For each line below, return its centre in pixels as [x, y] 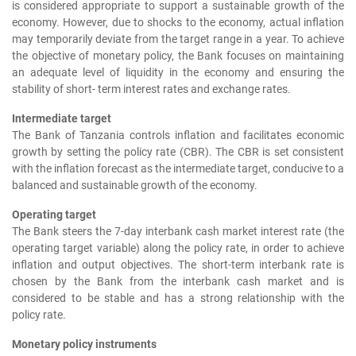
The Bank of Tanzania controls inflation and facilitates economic [178, 136]
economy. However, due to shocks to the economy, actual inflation [178, 23]
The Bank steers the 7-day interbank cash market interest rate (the [178, 232]
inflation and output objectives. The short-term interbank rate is [178, 265]
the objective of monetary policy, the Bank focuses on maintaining [178, 56]
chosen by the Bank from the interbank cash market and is [178, 282]
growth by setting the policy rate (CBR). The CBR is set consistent [178, 153]
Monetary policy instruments [84, 345]
